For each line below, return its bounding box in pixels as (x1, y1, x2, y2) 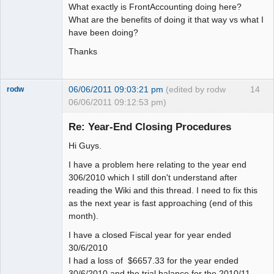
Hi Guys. (68, 141, 102, 151)
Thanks (68, 46, 97, 56)
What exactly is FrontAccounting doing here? (68, 1, 242, 12)
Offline (16, 130, 40, 139)
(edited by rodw (166, 84, 226, 94)
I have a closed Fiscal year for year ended (68, 230, 231, 240)
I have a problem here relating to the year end (68, 160, 246, 170)
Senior (7, 108, 29, 117)
